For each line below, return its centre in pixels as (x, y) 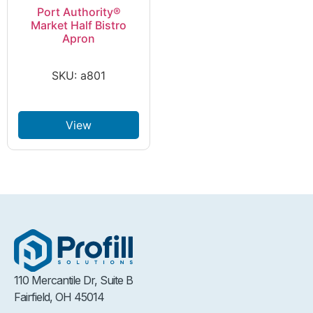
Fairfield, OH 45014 (59, 297)
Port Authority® (79, 12)
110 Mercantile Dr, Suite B (77, 281)
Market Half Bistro (79, 25)
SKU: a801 (79, 75)
